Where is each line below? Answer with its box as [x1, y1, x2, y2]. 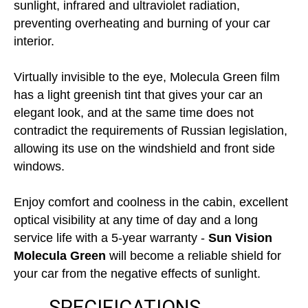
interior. [14, 34, 54, 48]
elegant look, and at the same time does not [14, 106, 254, 120]
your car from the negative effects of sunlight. [14, 267, 261, 280]
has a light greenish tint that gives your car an [14, 88, 263, 102]
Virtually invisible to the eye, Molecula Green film [14, 70, 280, 84]
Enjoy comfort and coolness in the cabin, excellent [14, 195, 288, 209]
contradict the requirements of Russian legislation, [14, 124, 287, 137]
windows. [14, 159, 65, 173]
